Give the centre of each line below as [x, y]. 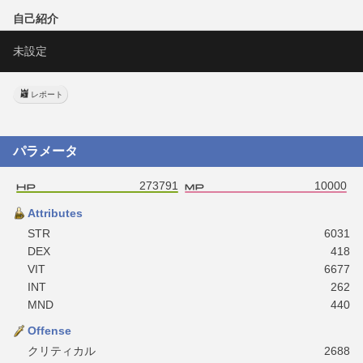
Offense [49, 330]
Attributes [55, 213]
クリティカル [62, 350]
